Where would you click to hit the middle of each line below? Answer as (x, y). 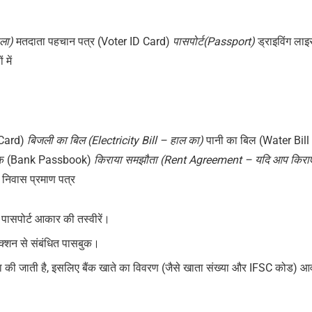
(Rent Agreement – (206, 159)
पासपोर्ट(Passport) (216, 42)
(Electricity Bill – (128, 140)
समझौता (141, 159)
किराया (108, 159)
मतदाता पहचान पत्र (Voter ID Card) (95, 42)
